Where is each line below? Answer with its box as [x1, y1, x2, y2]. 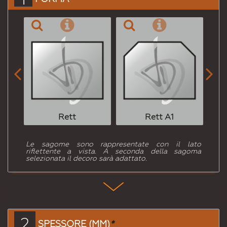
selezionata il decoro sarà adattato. [25, 154, 147, 163]
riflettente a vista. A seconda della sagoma [25, 147, 202, 156]
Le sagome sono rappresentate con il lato [25, 140, 202, 148]
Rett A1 [145, 112, 174, 122]
